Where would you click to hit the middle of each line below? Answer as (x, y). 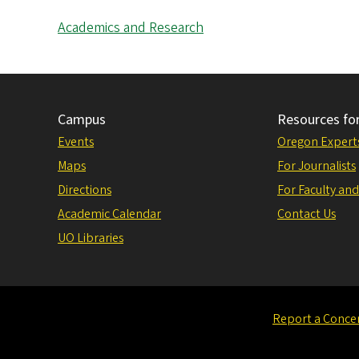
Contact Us (307, 214)
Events (76, 141)
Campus (82, 119)
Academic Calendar (109, 214)
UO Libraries (91, 238)
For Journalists (317, 165)
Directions (85, 190)
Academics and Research (131, 27)
